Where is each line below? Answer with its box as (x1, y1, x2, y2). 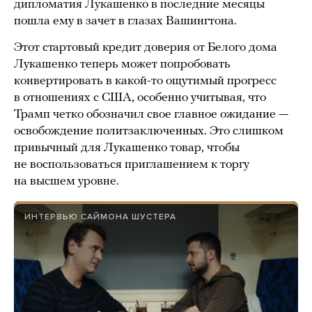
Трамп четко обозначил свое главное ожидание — (14, 107, 288, 121)
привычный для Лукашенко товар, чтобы (14, 141, 240, 155)
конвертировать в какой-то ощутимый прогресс (14, 74, 276, 88)
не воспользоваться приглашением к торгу (14, 157, 249, 171)
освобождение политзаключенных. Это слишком (14, 124, 283, 138)
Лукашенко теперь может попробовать (14, 57, 231, 71)
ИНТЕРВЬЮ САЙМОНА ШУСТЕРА (24, 211, 176, 221)
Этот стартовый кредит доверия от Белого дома (14, 40, 277, 54)
